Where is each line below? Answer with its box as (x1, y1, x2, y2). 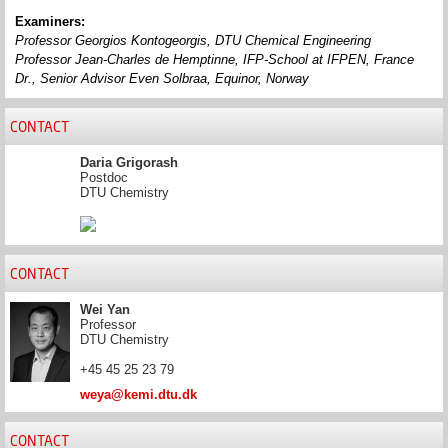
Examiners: (15, 14, 85, 29)
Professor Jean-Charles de (15, 52, 173, 67)
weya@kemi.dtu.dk (80, 387, 197, 402)
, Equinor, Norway (207, 71, 309, 86)
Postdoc (80, 170, 128, 185)
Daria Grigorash (80, 155, 178, 170)
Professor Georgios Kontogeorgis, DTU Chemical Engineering (15, 33, 371, 48)
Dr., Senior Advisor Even (15, 71, 163, 86)
